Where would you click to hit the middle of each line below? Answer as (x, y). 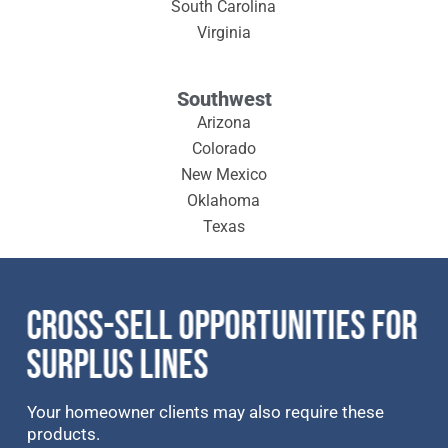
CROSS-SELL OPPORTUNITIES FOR (222, 327)
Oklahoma (224, 200)
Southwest (224, 98)
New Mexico (223, 174)
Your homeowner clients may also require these (205, 412)
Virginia (223, 32)
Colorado (223, 148)
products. (63, 434)
